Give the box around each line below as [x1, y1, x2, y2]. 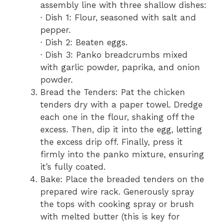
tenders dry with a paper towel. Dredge [40, 100, 203, 110]
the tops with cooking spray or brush [40, 199, 194, 209]
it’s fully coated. [40, 162, 106, 172]
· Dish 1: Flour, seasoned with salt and [40, 12, 196, 22]
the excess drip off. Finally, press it [40, 137, 183, 147]
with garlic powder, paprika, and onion [40, 62, 200, 72]
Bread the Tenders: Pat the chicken [40, 87, 185, 97]
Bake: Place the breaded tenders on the [40, 174, 204, 184]
